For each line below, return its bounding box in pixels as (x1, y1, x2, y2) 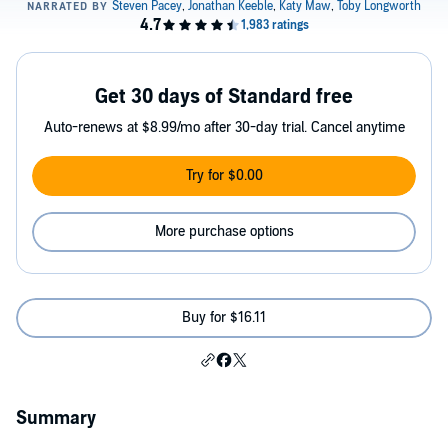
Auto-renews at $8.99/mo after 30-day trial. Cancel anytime (43, 119, 405, 136)
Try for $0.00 (185, 167, 263, 184)
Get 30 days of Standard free (95, 85, 353, 109)
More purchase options (154, 223, 294, 240)
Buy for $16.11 (182, 309, 266, 326)
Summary (16, 408, 96, 429)
